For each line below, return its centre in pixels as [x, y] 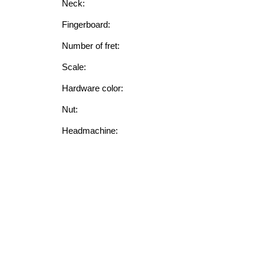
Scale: [74, 67]
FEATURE [88, 194]
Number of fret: [91, 46]
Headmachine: [90, 131]
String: [74, 152]
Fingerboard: [86, 24]
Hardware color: [93, 88]
